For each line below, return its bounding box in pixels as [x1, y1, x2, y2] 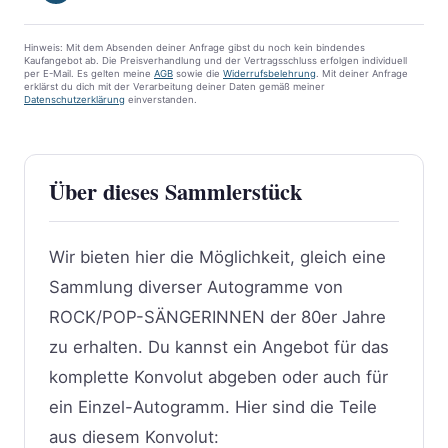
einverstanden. [125, 93, 197, 105]
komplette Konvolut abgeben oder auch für [49, 366, 388, 387]
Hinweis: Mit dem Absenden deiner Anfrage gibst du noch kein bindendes [24, 41, 365, 53]
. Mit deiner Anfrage [316, 67, 408, 79]
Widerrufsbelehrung [223, 67, 316, 79]
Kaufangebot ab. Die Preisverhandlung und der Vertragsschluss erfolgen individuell [24, 54, 407, 66]
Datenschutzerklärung [24, 93, 125, 105]
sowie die [173, 67, 223, 79]
